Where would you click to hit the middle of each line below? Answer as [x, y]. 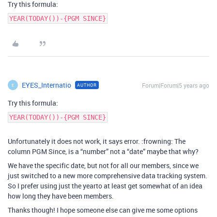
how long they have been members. [61, 196]
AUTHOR [87, 85]
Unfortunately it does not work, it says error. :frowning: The [97, 141]
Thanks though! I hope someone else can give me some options [103, 210]
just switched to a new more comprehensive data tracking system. [108, 176]
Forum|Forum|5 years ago [176, 85]
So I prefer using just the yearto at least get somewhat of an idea [105, 186]
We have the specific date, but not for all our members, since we [103, 165]
